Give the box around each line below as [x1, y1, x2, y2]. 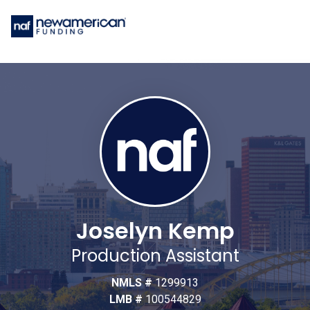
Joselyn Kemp [75, 215, 235, 247]
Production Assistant [71, 244, 239, 268]
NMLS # [111, 276, 155, 290]
